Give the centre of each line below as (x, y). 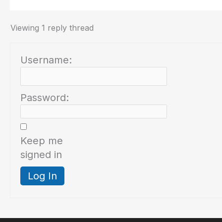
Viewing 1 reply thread (52, 28)
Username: (46, 60)
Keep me (42, 141)
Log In (42, 176)
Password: (45, 98)
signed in (41, 155)
